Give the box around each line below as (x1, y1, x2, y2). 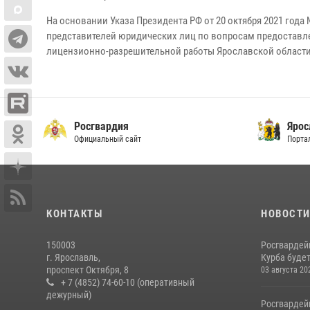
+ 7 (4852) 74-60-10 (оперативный (61, 277, 194, 288)
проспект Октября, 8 (46, 264, 129, 275)
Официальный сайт (73, 134, 141, 144)
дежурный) (46, 289, 91, 300)
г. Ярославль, (46, 252, 100, 263)
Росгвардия (73, 120, 129, 133)
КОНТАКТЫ (46, 208, 102, 220)
